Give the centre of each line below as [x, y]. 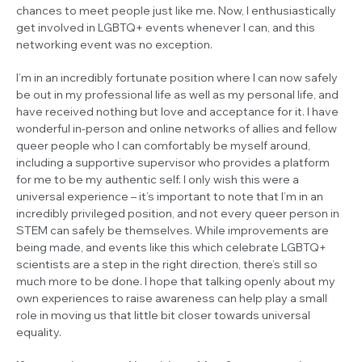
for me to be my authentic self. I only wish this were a [158, 179]
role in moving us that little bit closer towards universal [163, 315]
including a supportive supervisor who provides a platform [173, 162]
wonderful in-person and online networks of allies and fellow [177, 128]
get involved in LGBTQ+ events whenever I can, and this [166, 27]
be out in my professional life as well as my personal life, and [177, 94]
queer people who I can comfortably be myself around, [163, 145]
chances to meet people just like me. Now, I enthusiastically [176, 10]
